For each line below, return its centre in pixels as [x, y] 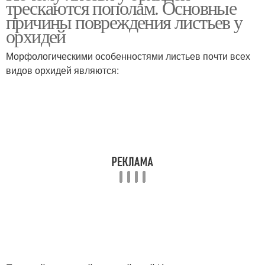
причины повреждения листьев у [124, 22]
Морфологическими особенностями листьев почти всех [128, 56]
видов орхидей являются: [62, 70]
